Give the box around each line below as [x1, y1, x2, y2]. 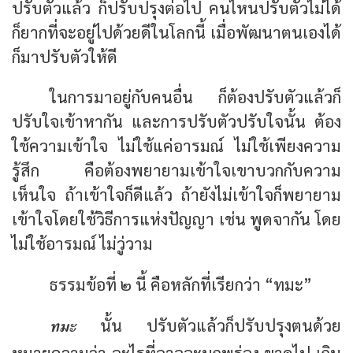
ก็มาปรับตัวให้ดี [12, 45, 117, 67]
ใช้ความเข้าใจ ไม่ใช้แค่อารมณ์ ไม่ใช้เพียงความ [12, 135, 341, 157]
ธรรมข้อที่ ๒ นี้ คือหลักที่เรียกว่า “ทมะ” [50, 273, 312, 295]
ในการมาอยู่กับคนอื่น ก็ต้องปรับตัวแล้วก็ [50, 86, 341, 108]
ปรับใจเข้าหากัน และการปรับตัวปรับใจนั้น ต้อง [12, 110, 341, 132]
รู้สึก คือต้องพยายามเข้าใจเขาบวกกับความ [12, 159, 341, 181]
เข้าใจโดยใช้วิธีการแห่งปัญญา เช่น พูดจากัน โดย [12, 208, 341, 230]
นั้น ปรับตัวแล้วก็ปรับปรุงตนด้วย [76, 314, 341, 336]
